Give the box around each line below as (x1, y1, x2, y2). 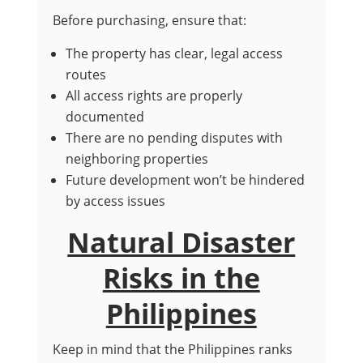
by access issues (65, 192, 165, 211)
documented (65, 108, 144, 126)
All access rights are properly (65, 87, 242, 105)
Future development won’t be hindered (65, 171, 305, 190)
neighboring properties (65, 150, 208, 169)
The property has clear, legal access (65, 45, 283, 63)
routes (65, 66, 106, 84)
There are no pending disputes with (65, 129, 283, 147)
